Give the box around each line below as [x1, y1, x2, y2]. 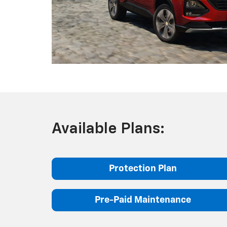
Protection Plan [109, 164, 177, 173]
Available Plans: [52, 121, 165, 137]
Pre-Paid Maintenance [95, 195, 191, 205]
